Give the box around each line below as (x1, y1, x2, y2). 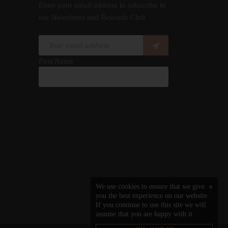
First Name (39, 56, 73, 65)
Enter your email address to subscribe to (39, 1, 166, 10)
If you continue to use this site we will (96, 201, 206, 209)
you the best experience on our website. (96, 192, 209, 199)
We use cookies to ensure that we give (96, 183, 205, 190)
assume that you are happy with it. (96, 210, 194, 218)
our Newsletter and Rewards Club (39, 13, 146, 22)
